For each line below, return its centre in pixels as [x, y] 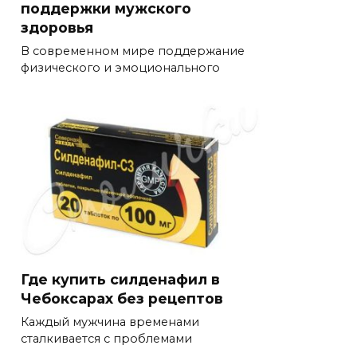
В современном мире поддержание [133, 51]
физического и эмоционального [120, 68]
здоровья [57, 28]
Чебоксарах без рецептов [122, 299]
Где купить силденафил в [120, 280]
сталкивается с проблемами [106, 339]
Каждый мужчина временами [110, 322]
